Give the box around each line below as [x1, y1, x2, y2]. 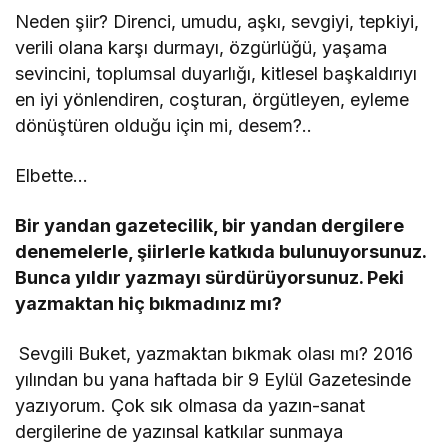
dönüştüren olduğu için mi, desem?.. [15, 115, 313, 137]
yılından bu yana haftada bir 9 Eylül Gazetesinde [15, 369, 412, 391]
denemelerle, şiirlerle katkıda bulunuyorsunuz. [15, 241, 427, 263]
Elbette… [15, 165, 88, 187]
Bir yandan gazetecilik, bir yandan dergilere [15, 215, 405, 237]
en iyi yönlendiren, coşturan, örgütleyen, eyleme [15, 89, 410, 111]
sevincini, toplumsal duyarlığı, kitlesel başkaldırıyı [15, 63, 418, 85]
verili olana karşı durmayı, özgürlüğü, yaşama [15, 37, 388, 59]
